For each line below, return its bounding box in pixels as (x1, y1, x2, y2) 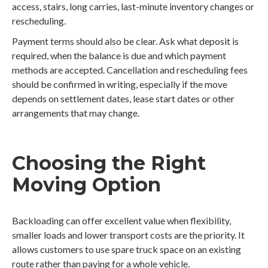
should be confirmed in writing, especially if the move (12, 78, 227, 90)
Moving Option (12, 173, 161, 197)
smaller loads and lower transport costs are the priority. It (12, 229, 245, 241)
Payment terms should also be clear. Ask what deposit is (12, 35, 239, 47)
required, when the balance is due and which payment (12, 50, 226, 62)
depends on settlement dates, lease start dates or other (12, 93, 234, 105)
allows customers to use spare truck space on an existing (12, 243, 241, 255)
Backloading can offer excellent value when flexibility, (12, 215, 231, 227)
